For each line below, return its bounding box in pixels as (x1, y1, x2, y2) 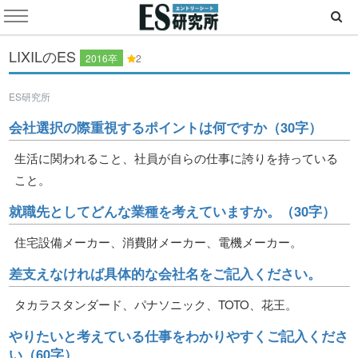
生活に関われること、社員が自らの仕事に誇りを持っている (14, 149, 338, 166)
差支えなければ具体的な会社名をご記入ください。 (8, 263, 321, 283)
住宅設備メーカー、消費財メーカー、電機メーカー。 (14, 233, 302, 250)
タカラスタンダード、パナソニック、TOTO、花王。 (14, 295, 297, 312)
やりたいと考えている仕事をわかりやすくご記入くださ (8, 325, 348, 345)
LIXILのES (8, 46, 80, 66)
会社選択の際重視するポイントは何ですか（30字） (8, 117, 322, 137)
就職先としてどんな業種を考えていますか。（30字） (8, 201, 336, 221)
